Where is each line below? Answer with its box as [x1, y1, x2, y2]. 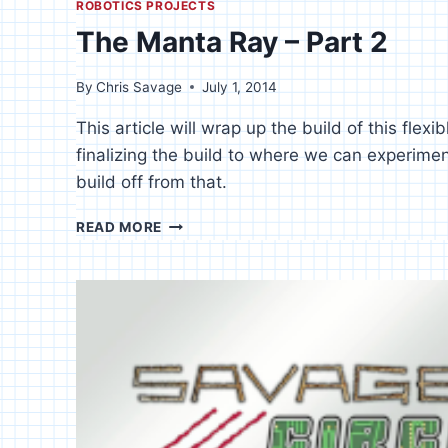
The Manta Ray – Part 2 [76, 25, 388, 60]
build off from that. [76, 171, 227, 192]
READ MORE [76, 218, 163, 235]
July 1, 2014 [202, 78, 278, 95]
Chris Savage [96, 78, 183, 95]
